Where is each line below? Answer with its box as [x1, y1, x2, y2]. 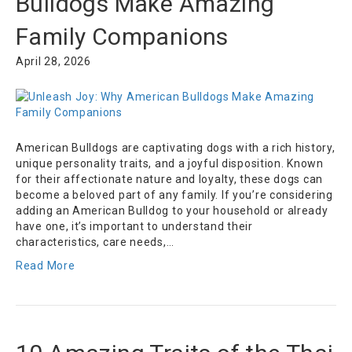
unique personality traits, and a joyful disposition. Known [16, 157, 324, 170]
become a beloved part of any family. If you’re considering [16, 189, 333, 202]
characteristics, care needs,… [16, 236, 174, 249]
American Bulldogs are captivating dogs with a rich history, [16, 141, 335, 155]
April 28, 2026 [16, 55, 91, 68]
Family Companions [16, 23, 229, 51]
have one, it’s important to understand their [16, 220, 253, 233]
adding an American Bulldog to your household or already [16, 204, 328, 218]
